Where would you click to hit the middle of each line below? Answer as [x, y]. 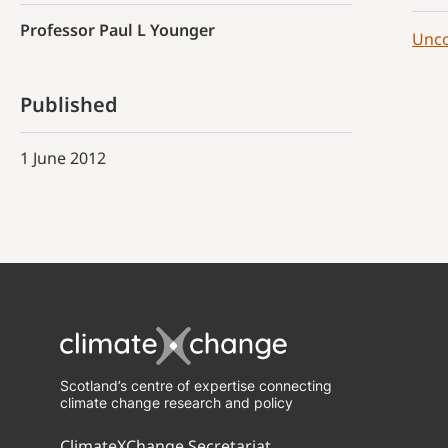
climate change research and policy [176, 402]
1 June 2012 [63, 158]
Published [69, 104]
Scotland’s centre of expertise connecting [196, 385]
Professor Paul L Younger [117, 30]
